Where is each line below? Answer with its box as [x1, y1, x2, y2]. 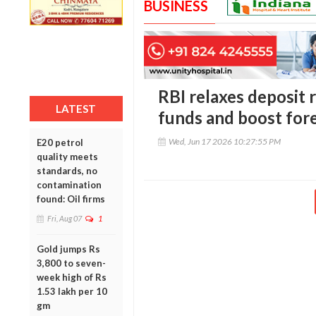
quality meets [37, 150, 98, 162]
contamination [37, 178, 102, 190]
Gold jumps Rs [37, 243, 100, 255]
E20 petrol [37, 136, 83, 148]
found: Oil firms [37, 193, 105, 205]
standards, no [37, 164, 97, 176]
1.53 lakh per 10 [37, 285, 107, 297]
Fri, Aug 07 [47, 213, 82, 223]
